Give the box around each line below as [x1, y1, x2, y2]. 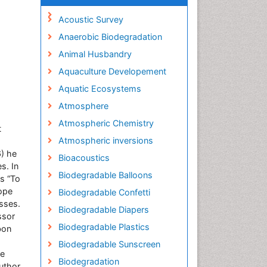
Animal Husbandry [58, 49, 132, 59]
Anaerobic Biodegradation [58, 32, 162, 42]
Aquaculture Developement [58, 66, 166, 76]
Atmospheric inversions [58, 135, 153, 145]
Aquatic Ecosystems [58, 83, 141, 94]
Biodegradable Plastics [58, 222, 150, 232]
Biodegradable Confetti [58, 187, 150, 197]
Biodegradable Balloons [58, 170, 153, 180]
